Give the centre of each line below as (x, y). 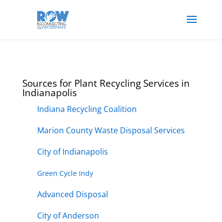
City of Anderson (68, 216)
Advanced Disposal (72, 194)
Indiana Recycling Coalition (87, 109)
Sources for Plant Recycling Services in (106, 83)
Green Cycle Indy (65, 173)
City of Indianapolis (72, 152)
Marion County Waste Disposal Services (111, 130)
